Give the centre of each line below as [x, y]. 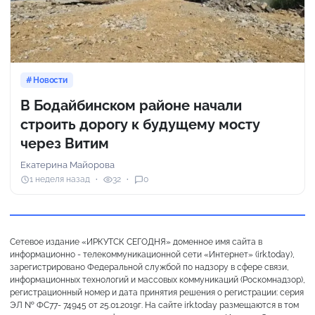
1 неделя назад [60, 180]
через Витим [65, 143]
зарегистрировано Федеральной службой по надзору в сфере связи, [149, 267]
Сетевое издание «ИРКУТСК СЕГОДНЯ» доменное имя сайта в [136, 242]
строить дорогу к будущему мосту [140, 124]
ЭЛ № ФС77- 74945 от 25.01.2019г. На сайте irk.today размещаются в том [154, 305]
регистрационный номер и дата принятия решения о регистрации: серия [157, 292]
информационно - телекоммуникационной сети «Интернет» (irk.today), [152, 254]
